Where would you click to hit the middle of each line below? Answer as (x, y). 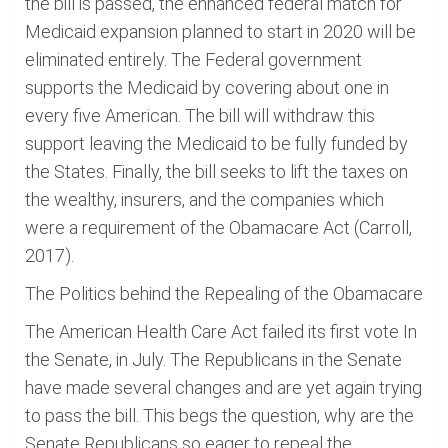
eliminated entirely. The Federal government (193, 59)
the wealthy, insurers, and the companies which (204, 199)
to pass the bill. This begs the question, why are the (219, 415)
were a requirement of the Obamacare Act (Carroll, (218, 227)
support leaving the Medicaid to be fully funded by (216, 143)
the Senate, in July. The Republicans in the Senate (213, 359)
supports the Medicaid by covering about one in (207, 87)
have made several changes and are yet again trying (223, 387)
